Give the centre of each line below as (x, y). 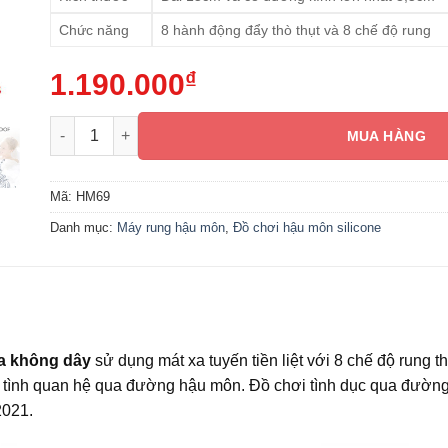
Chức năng (94, 30)
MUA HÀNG (386, 135)
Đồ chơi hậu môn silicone (307, 227)
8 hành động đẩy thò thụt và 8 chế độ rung (295, 30)
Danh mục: (84, 227)
